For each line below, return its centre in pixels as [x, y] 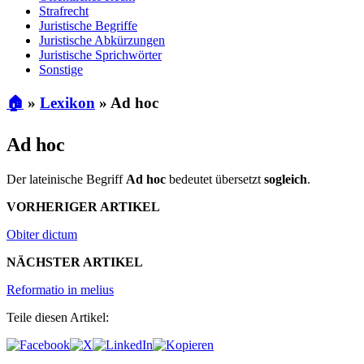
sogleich [286, 180]
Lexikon [67, 103]
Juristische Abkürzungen [102, 40]
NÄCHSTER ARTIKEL [75, 262]
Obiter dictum [42, 235]
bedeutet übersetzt [215, 180]
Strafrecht [64, 11]
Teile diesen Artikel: [58, 318]
